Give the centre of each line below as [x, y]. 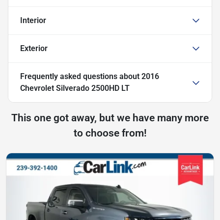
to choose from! [110, 133]
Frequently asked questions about [81, 76]
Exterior [34, 48]
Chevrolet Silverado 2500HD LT [75, 88]
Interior [33, 20]
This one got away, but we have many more [110, 118]
